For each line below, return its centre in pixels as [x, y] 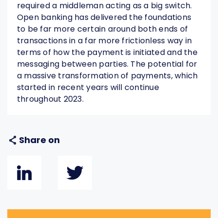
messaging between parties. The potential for [107, 64]
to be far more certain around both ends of [103, 29]
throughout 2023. [50, 99]
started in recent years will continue [88, 88]
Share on [39, 140]
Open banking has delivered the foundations [104, 18]
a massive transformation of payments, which [108, 76]
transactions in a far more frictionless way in [105, 41]
